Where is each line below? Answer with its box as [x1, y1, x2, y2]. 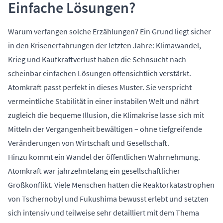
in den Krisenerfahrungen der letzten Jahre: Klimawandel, [8, 40, 201, 51]
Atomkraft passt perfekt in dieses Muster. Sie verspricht [8, 82, 192, 93]
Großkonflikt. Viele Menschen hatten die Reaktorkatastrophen [8, 180, 215, 190]
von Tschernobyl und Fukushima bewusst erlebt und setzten [8, 194, 209, 204]
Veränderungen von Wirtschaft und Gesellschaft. [8, 138, 169, 148]
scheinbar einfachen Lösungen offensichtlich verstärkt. [8, 68, 191, 79]
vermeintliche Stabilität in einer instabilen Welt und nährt [8, 96, 199, 107]
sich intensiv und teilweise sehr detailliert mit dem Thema [8, 208, 199, 218]
